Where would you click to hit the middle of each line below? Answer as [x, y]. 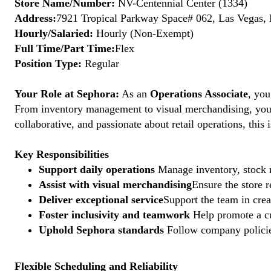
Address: [35, 18]
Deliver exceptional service [101, 200]
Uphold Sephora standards [101, 230]
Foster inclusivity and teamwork [114, 215]
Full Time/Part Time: [65, 48]
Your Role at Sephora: [67, 94]
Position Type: [48, 64]
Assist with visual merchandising [115, 184]
